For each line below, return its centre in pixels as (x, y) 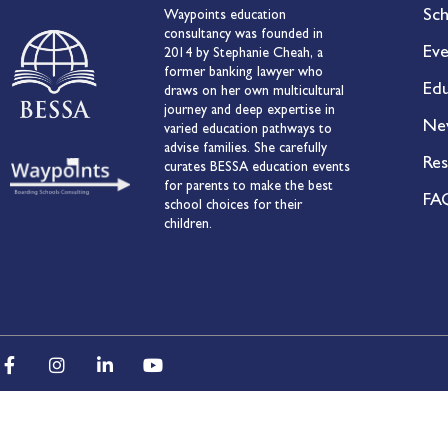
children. (188, 225)
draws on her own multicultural (254, 92)
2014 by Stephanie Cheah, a (243, 54)
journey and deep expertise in (249, 111)
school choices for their (233, 206)
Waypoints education (225, 16)
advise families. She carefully (245, 149)
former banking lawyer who (243, 73)
